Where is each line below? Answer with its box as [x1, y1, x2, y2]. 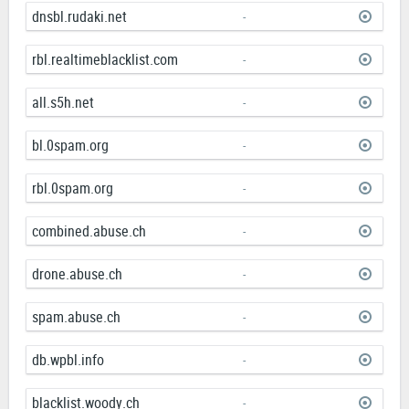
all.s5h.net [32, 92, 94, 113]
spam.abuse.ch [32, 307, 121, 328]
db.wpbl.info [32, 350, 104, 371]
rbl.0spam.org [32, 178, 113, 199]
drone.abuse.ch [32, 264, 122, 285]
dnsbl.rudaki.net [32, 6, 127, 27]
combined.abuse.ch [32, 221, 146, 242]
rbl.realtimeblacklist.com [32, 49, 178, 70]
